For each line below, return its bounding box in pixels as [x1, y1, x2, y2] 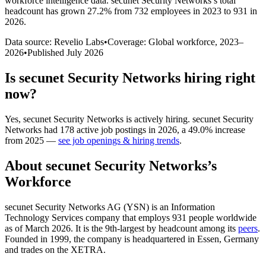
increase [215, 124, 245, 135]
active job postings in [74, 124, 158, 135]
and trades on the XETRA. [5, 244, 106, 255]
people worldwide [186, 212, 256, 223]
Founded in [5, 233, 50, 244]
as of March [5, 223, 52, 233]
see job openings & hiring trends [58, 135, 179, 145]
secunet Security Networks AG [5, 201, 123, 212]
